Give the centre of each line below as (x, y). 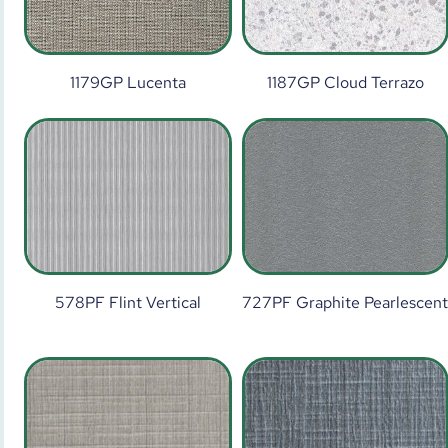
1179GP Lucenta (127, 83)
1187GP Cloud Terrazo (345, 83)
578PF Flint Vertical (127, 303)
